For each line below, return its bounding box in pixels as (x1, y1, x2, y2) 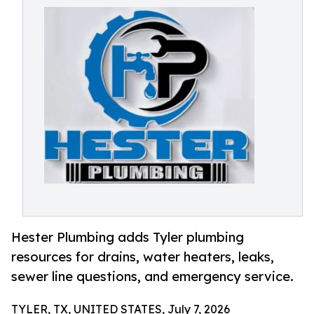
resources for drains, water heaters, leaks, (11, 249, 274, 265)
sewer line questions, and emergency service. (11, 268, 294, 285)
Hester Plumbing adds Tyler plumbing (11, 229, 244, 245)
